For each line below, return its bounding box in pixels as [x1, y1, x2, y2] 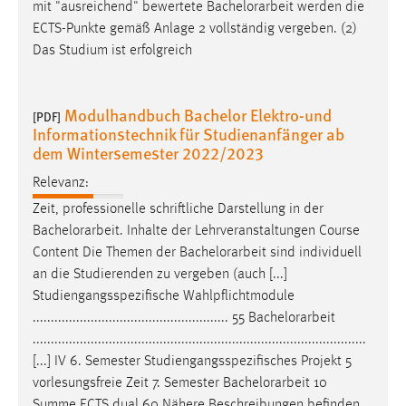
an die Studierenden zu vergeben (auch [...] [33, 266, 287, 282]
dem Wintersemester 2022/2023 [33, 141, 264, 165]
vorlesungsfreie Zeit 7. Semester [33, 375, 223, 391]
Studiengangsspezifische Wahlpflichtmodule [33, 288, 295, 304]
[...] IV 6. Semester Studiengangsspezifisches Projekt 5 [33, 353, 352, 369]
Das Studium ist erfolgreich [33, 43, 192, 59]
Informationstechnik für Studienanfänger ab [33, 122, 344, 146]
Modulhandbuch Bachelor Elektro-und [64, 103, 332, 127]
